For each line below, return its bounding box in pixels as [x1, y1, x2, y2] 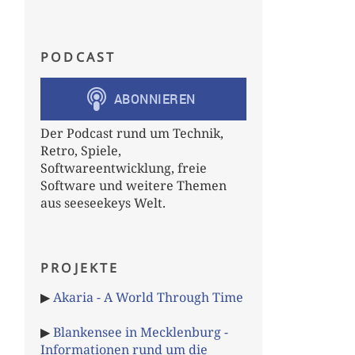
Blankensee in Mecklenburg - [53, 323, 228, 341]
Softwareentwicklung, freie [40, 158, 207, 177]
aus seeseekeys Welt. [40, 193, 166, 212]
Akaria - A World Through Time [53, 288, 243, 306]
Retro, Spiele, [40, 141, 121, 159]
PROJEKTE [40, 258, 120, 277]
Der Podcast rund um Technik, [40, 124, 223, 142]
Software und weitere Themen [40, 176, 227, 194]
